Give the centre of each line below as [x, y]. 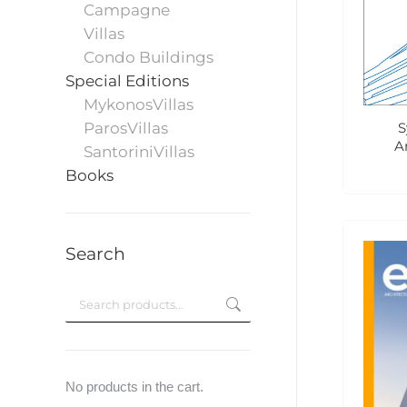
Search [95, 254]
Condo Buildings [149, 57]
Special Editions [127, 81]
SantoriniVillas [139, 152]
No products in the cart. [134, 387]
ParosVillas [126, 128]
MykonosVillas [139, 104]
